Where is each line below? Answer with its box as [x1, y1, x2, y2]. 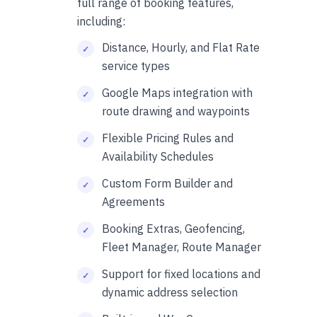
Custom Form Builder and [102, 175, 233, 190]
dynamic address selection [102, 284, 238, 299]
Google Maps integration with [102, 85, 253, 100]
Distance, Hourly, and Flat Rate [102, 40, 260, 54]
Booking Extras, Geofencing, [102, 221, 245, 236]
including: [77, 13, 125, 28]
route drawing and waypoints [102, 103, 250, 118]
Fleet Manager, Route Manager [102, 239, 261, 254]
